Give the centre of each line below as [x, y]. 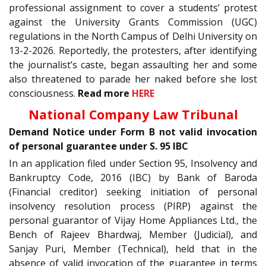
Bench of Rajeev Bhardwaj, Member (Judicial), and [133, 235]
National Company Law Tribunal [133, 115]
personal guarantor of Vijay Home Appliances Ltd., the [133, 221]
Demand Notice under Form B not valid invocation [133, 132]
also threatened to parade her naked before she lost [133, 79]
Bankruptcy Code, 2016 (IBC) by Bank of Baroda [133, 178]
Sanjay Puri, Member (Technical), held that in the [133, 249]
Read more [105, 93]
